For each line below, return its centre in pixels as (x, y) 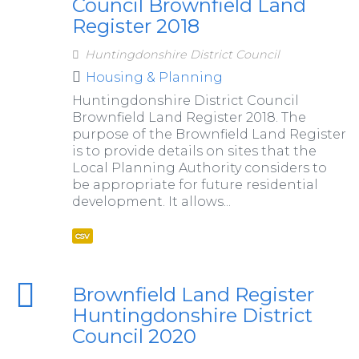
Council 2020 (134, 337)
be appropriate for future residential (195, 185)
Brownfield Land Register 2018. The (189, 118)
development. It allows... (151, 202)
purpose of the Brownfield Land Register (209, 135)
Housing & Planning (154, 78)
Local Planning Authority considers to (199, 168)
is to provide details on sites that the (194, 151)
